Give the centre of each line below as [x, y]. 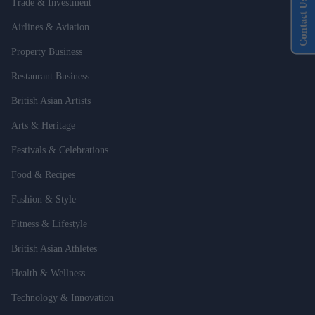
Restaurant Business [50, 76]
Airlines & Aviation [50, 27]
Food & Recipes [43, 174]
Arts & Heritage [43, 125]
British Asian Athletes [54, 248]
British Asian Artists [51, 101]
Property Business [47, 51]
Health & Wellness [48, 273]
